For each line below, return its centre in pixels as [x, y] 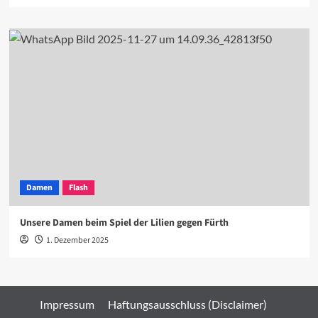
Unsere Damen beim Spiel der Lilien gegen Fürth [124, 223]
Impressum [67, 304]
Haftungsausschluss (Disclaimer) [187, 304]
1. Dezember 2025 [77, 240]
